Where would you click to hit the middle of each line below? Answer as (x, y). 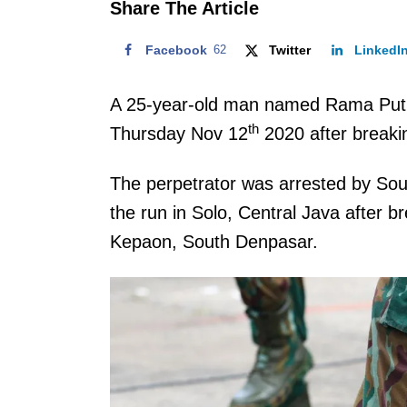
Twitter (290, 50)
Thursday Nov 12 (179, 134)
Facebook (176, 50)
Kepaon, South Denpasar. (217, 242)
